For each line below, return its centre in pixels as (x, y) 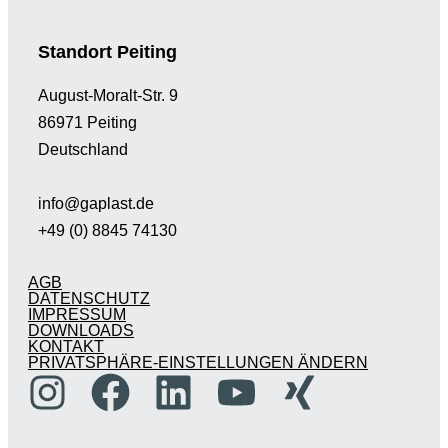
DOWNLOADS (81, 330)
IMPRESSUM (77, 314)
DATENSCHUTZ (89, 298)
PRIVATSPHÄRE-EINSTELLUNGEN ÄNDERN (198, 362)
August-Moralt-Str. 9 (108, 95)
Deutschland (83, 149)
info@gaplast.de (96, 203)
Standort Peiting (107, 51)
